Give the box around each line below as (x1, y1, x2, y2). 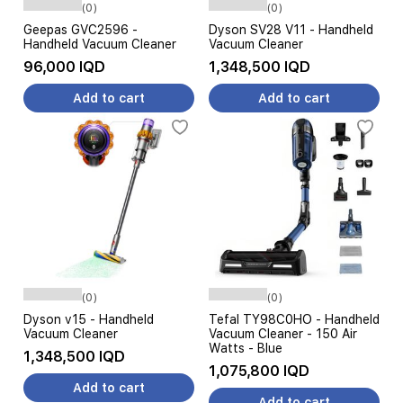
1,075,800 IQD (209, 363, 309, 380)
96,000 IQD (23, 58, 105, 76)
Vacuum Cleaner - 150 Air (209, 327, 357, 341)
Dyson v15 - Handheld (23, 312, 154, 327)
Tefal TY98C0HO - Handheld (209, 312, 380, 327)
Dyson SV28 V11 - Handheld (209, 22, 373, 37)
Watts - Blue (209, 341, 282, 355)
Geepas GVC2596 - (23, 22, 138, 37)
